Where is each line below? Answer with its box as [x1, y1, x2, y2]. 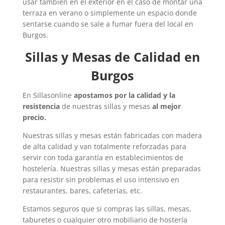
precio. [22, 112, 46, 122]
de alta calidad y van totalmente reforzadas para [22, 141, 186, 151]
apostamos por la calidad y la [73, 90, 175, 100]
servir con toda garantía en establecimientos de [22, 152, 183, 162]
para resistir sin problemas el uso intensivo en [22, 174, 179, 184]
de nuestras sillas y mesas [59, 101, 152, 111]
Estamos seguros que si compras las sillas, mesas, [22, 203, 191, 213]
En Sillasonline [22, 90, 74, 100]
